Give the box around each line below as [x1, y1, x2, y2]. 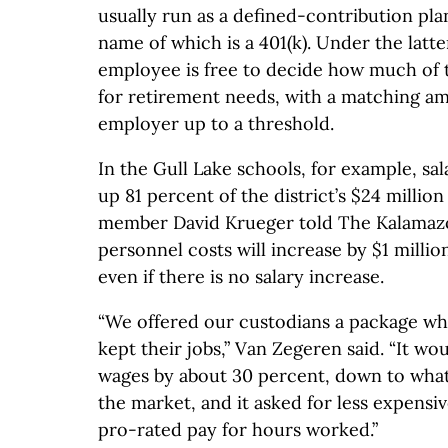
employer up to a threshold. [98, 111, 334, 135]
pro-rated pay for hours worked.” [98, 417, 378, 441]
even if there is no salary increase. [98, 264, 384, 288]
